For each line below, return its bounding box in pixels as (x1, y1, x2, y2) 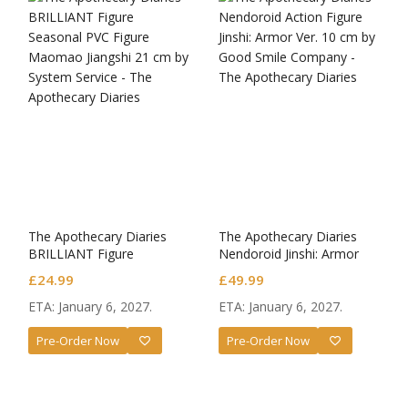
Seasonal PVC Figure (28, 261, 149, 280)
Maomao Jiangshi (28, 279, 131, 297)
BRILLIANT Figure (28, 244, 134, 262)
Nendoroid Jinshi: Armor (219, 244, 359, 262)
